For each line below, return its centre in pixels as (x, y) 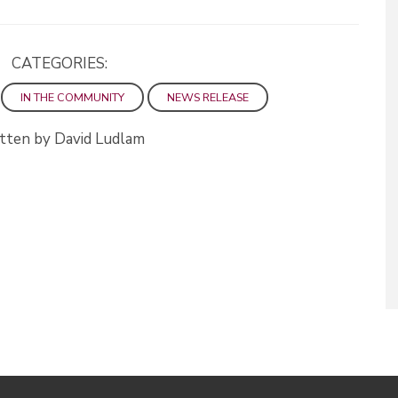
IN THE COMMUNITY (72, 97)
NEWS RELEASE (207, 97)
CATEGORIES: (59, 63)
